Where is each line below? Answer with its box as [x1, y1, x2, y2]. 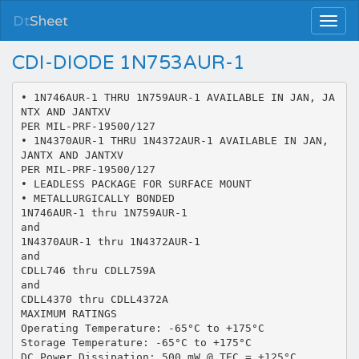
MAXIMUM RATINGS [20, 307, 117, 320]
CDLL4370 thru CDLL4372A [20, 292, 168, 305]
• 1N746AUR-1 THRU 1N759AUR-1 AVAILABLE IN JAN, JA [20, 91, 335, 103]
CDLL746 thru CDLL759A [20, 264, 155, 276]
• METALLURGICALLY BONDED [20, 192, 175, 204]
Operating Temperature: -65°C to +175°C [20, 321, 264, 334]
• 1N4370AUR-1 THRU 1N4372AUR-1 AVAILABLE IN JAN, [20, 134, 329, 147]
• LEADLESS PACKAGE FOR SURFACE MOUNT [20, 177, 252, 190]
